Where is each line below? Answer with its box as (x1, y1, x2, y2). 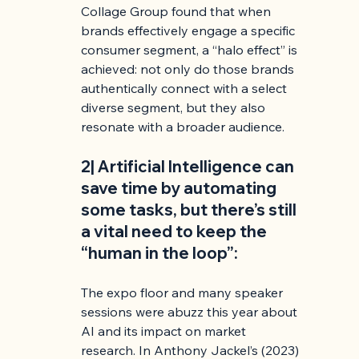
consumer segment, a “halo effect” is (81, 42, 301, 58)
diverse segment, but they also (81, 99, 269, 116)
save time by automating (81, 178, 280, 199)
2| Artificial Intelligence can (81, 156, 298, 177)
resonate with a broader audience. (81, 119, 285, 135)
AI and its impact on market (81, 323, 250, 340)
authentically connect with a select (81, 80, 291, 97)
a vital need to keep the (81, 221, 271, 242)
